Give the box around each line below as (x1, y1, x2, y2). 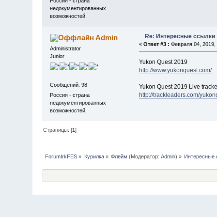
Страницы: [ (43, 126, 73, 133)
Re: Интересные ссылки (145, 32, 216, 40)
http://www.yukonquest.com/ (139, 66, 212, 74)
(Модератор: (127, 153, 161, 159)
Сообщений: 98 (50, 81, 88, 88)
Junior (50, 53, 65, 59)
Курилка (84, 153, 104, 159)
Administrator (50, 45, 81, 51)
